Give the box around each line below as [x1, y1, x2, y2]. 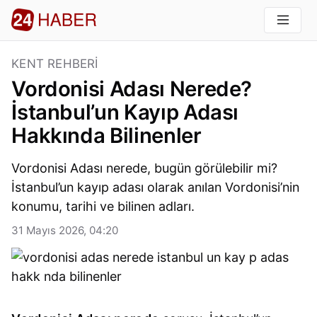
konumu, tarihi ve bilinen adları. [11, 199, 195, 214]
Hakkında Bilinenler [11, 123, 202, 149]
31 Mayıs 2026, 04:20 [11, 224, 119, 238]
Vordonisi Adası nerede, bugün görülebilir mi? [11, 161, 278, 176]
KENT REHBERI [11, 57, 98, 71]
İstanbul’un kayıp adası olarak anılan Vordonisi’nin [11, 180, 300, 195]
